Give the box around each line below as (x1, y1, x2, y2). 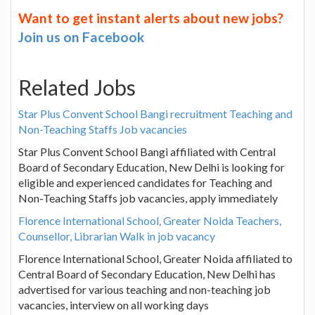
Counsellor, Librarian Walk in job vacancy (18, 229, 215, 243)
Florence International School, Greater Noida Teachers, (18, 213, 281, 227)
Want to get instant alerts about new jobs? (18, 9, 283, 26)
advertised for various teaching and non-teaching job (18, 282, 271, 296)
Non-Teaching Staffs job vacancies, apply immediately (18, 191, 278, 205)
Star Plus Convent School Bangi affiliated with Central (18, 144, 276, 158)
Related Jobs (18, 74, 136, 100)
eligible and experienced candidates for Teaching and (18, 175, 272, 189)
